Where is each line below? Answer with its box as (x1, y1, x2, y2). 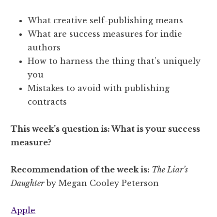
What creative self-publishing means (28, 15, 184, 25)
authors (28, 42, 61, 52)
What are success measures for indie (28, 29, 183, 39)
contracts (28, 96, 67, 107)
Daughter (11, 178, 45, 188)
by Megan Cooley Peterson (44, 178, 159, 188)
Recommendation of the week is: (11, 164, 152, 174)
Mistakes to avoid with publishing (28, 83, 170, 93)
